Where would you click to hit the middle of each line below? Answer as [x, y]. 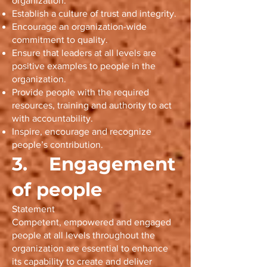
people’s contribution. [58, 145]
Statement [33, 209]
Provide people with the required [80, 92]
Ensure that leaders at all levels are [84, 53]
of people [57, 190]
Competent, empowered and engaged [91, 222]
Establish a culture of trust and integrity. [94, 13]
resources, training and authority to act [92, 105]
